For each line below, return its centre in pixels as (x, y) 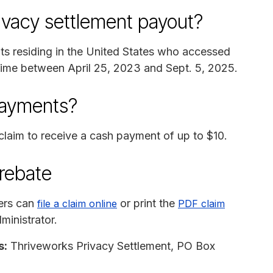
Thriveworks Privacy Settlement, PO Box (111, 246)
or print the (147, 203)
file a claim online (77, 203)
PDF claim (201, 203)
